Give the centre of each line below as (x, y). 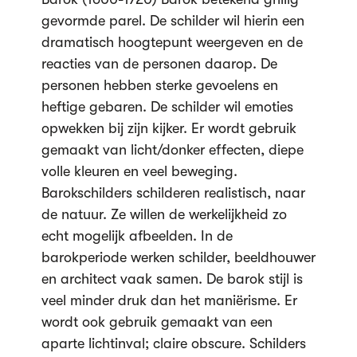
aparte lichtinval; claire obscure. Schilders (173, 343)
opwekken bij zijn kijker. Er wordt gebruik (169, 128)
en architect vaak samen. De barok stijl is (172, 279)
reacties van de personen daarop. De (159, 64)
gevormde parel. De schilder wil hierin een (173, 21)
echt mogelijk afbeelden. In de (137, 236)
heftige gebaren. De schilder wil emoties (167, 107)
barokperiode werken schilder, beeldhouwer (178, 257)
